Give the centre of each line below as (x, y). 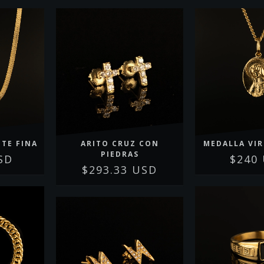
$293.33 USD (120, 169)
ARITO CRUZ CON (120, 143)
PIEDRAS (120, 154)
